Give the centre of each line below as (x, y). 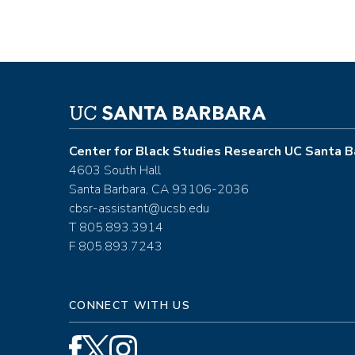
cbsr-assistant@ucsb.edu (139, 209)
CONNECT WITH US (130, 306)
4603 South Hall (115, 171)
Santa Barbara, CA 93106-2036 (159, 190)
